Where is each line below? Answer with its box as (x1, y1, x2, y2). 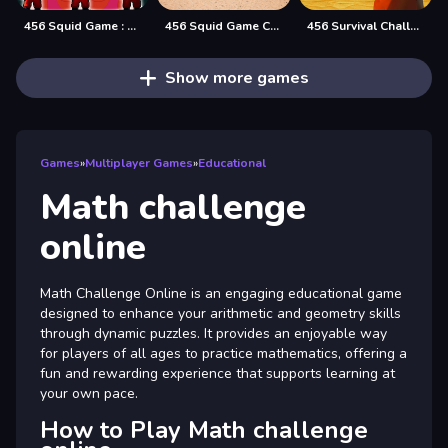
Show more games (164, 66, 309, 89)
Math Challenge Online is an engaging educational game (40, 283, 402, 303)
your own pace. (40, 383, 138, 403)
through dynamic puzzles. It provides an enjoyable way (40, 323, 387, 343)
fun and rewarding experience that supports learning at (40, 363, 395, 383)
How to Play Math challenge (40, 413, 368, 446)
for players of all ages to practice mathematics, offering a (40, 343, 407, 363)
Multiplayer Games (85, 154, 193, 171)
